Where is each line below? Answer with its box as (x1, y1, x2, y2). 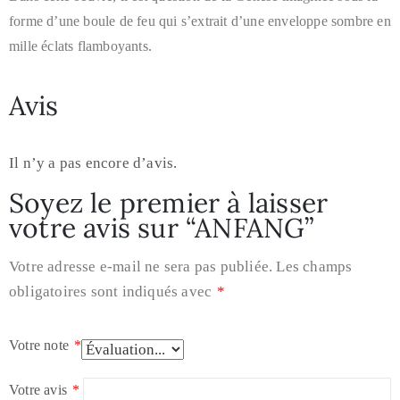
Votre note (9, 337, 73, 354)
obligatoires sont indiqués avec (9, 283, 216, 301)
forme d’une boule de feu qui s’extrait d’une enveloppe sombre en (9, 13, 391, 29)
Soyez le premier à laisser (9, 186, 329, 221)
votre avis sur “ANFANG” (9, 211, 314, 246)
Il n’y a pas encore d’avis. (9, 154, 178, 172)
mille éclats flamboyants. (9, 38, 152, 54)
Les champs (276, 258, 353, 276)
